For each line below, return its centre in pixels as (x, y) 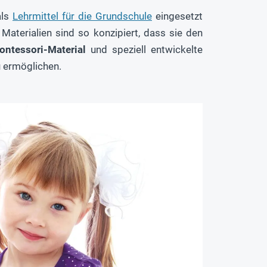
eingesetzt (177, 16)
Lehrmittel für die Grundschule (82, 16)
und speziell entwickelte (144, 50)
